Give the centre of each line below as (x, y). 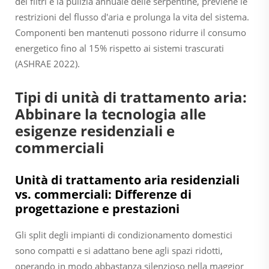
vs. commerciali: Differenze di (103, 194)
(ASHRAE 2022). (47, 63)
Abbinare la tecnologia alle (110, 113)
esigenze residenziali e (95, 130)
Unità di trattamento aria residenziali (127, 180)
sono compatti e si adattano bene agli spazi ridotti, (119, 250)
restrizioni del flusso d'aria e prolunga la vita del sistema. (132, 17)
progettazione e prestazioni (97, 208)
